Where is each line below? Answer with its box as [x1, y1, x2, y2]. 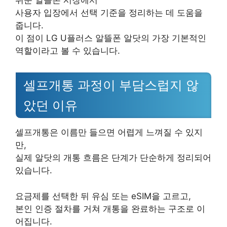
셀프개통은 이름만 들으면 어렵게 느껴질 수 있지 [15, 127, 203, 138]
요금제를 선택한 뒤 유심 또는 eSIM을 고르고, [15, 191, 191, 201]
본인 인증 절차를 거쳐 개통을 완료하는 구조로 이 [15, 203, 205, 214]
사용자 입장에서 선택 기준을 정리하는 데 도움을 [15, 8, 203, 18]
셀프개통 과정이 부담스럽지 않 [23, 78, 199, 93]
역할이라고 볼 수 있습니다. [15, 46, 120, 56]
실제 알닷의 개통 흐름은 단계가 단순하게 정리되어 [15, 153, 211, 163]
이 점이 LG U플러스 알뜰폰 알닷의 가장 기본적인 [15, 33, 206, 44]
